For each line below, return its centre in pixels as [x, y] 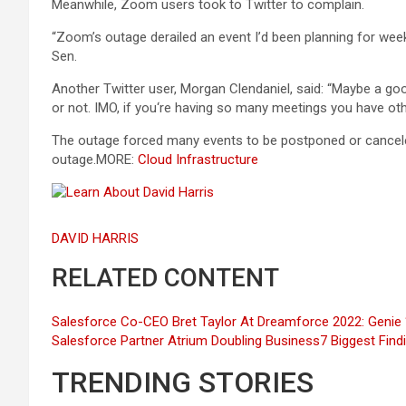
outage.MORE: [95, 159]
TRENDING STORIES [183, 382]
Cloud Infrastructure [200, 159]
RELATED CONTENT [165, 278]
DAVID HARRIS [97, 238]
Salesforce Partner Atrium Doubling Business [186, 341]
